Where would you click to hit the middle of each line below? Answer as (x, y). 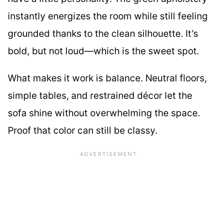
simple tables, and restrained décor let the (100, 95)
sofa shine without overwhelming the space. (104, 113)
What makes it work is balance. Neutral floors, (107, 78)
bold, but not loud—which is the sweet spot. (103, 51)
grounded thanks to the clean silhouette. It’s (103, 34)
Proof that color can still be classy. (83, 130)
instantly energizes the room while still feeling (108, 16)
